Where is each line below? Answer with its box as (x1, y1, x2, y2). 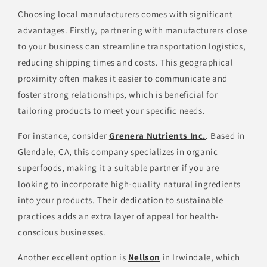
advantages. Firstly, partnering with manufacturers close (18, 24, 247, 36)
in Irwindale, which (160, 252, 241, 263)
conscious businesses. (18, 226, 106, 238)
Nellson (128, 252, 161, 263)
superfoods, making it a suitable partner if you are (18, 162, 219, 174)
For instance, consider (18, 130, 109, 142)
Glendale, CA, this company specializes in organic (18, 146, 218, 158)
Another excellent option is (18, 252, 128, 263)
